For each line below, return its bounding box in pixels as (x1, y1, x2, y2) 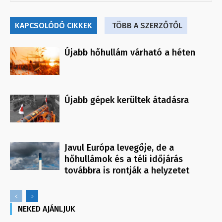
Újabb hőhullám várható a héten (64, 47, 195, 58)
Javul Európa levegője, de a (64, 142, 174, 153)
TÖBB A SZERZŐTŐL (112, 20, 182, 30)
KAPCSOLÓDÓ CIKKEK (15, 20, 92, 30)
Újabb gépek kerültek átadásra (64, 94, 189, 106)
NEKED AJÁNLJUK (18, 204, 75, 214)
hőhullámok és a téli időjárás (64, 153, 183, 165)
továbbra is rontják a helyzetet (64, 165, 189, 176)
